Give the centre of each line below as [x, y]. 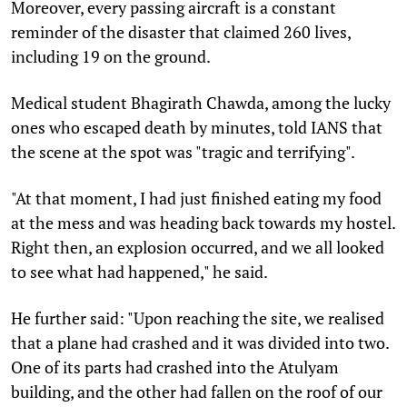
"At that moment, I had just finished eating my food [196, 198]
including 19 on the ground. [111, 56]
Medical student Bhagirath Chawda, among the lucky [201, 102]
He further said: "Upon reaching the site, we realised [198, 318]
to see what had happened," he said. [139, 271]
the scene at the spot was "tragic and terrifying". [183, 151]
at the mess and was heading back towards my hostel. [203, 222]
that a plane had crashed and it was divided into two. [200, 342]
